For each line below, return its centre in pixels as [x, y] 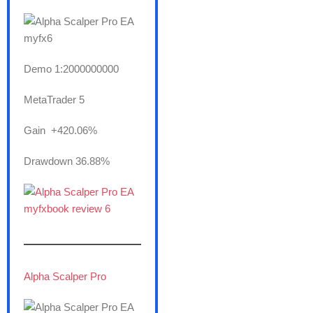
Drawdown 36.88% [67, 161]
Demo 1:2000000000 [71, 69]
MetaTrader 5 [54, 100]
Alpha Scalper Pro [65, 277]
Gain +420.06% [60, 131]
